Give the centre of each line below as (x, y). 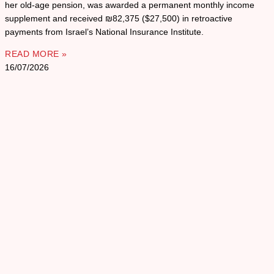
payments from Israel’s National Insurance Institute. (104, 32)
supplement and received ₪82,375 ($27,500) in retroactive (119, 19)
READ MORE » (36, 54)
